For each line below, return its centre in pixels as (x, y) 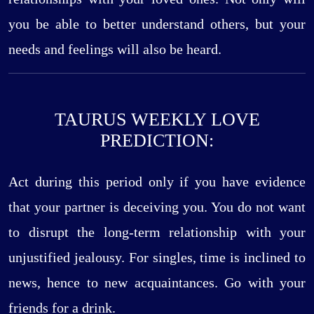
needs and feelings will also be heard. (115, 49)
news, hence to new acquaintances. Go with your (157, 283)
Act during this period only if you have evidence (157, 182)
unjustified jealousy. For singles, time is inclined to (157, 258)
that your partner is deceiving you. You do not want (157, 207)
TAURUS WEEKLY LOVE (157, 119)
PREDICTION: (157, 140)
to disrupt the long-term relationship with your (157, 232)
